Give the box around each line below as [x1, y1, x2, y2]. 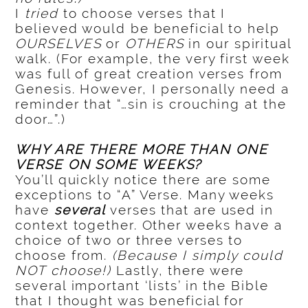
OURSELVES [15, 36, 102, 52]
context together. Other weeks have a [15, 217, 283, 233]
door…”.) [15, 111, 66, 127]
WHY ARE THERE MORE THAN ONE [15, 142, 268, 157]
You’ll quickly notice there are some [15, 172, 271, 188]
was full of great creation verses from [15, 66, 283, 82]
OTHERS [125, 36, 184, 52]
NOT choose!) [15, 263, 112, 278]
